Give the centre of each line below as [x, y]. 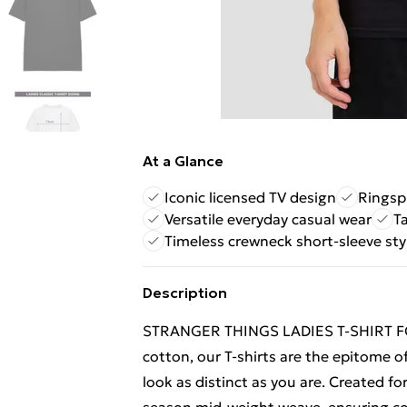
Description [185, 293]
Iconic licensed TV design [250, 197]
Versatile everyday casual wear [268, 219]
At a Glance [183, 161]
